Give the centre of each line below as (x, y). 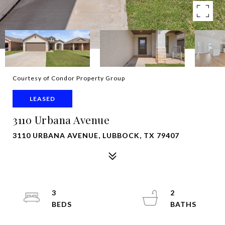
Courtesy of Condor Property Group (69, 78)
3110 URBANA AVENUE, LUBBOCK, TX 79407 (96, 135)
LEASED (42, 99)
